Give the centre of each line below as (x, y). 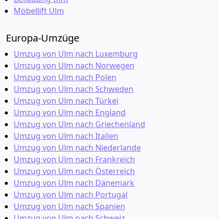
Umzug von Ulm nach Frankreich (74, 159)
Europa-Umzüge (43, 38)
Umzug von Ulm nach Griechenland (79, 124)
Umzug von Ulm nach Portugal (71, 195)
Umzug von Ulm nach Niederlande (77, 148)
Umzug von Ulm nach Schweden (74, 89)
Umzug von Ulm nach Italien (66, 136)
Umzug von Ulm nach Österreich (74, 171)
